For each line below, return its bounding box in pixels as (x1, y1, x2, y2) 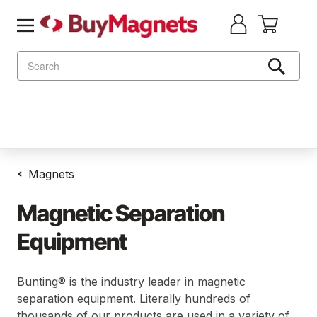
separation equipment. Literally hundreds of (17, 292, 250, 306)
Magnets (28, 167, 74, 181)
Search (17, 51, 49, 65)
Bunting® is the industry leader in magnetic (17, 275, 246, 289)
